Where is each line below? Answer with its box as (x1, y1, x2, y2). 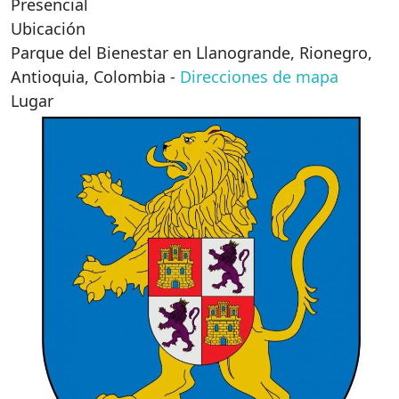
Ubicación (11, 18, 85, 39)
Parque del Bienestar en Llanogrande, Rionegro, (11, 42, 372, 63)
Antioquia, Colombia (11, 66, 166, 87)
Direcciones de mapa (180, 66, 338, 87)
